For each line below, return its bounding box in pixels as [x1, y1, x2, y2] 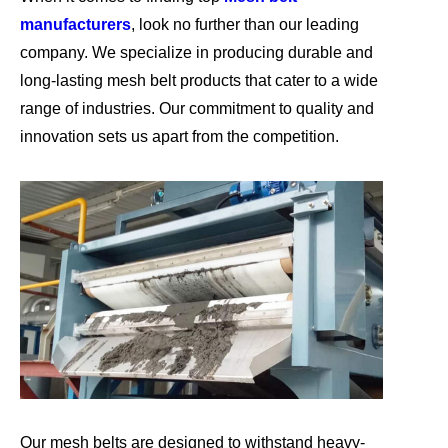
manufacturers [20, 15, 131, 33]
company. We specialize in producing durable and [20, 43, 373, 61]
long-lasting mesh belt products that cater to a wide [20, 71, 378, 89]
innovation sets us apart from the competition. [20, 127, 339, 145]
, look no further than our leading [131, 15, 359, 33]
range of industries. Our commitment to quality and [20, 99, 374, 117]
